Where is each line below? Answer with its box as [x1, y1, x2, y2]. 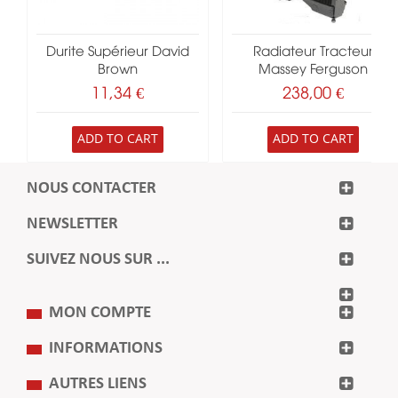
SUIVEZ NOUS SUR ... [27, 251, 170, 269]
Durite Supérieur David [46, 46, 189, 60]
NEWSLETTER [27, 216, 118, 234]
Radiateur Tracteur [253, 46, 373, 60]
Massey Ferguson [259, 64, 368, 77]
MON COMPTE [49, 305, 151, 322]
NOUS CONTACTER [27, 180, 156, 198]
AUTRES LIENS [49, 376, 147, 394]
